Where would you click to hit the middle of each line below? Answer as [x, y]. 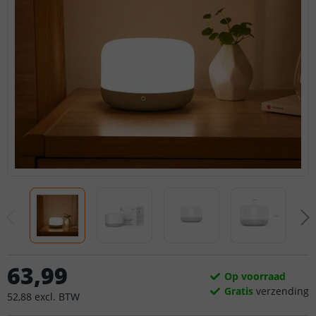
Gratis [239, 291]
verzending [281, 291]
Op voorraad [255, 276]
